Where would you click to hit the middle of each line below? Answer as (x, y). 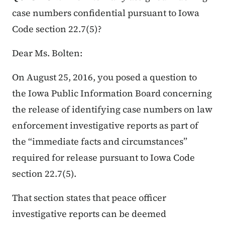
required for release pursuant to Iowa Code (103, 158)
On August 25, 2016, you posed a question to (104, 77)
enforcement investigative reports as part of (105, 126)
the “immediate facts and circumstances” (100, 142)
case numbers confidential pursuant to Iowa (106, 13)
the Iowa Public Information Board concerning (112, 93)
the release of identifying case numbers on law (112, 109)
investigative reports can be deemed (89, 214)
